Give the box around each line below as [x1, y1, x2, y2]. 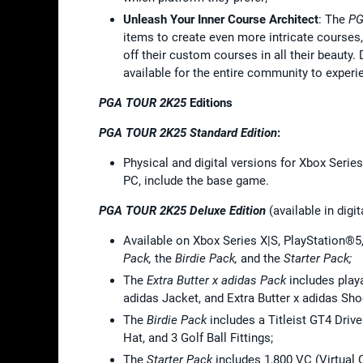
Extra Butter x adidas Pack [147, 272, 286, 288]
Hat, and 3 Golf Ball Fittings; [123, 330, 273, 345]
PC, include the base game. [123, 173, 269, 188]
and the [241, 250, 284, 266]
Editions [186, 95, 233, 110]
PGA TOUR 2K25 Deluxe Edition [99, 203, 266, 218]
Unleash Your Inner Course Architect [123, 11, 318, 27]
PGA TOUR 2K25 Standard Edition [99, 125, 277, 140]
